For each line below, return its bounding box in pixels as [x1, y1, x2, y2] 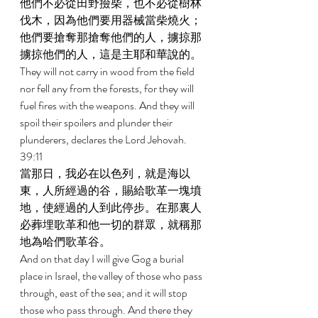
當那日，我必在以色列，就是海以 [20, 165, 190, 182]
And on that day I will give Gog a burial [20, 251, 186, 267]
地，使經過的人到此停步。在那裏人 [20, 199, 202, 216]
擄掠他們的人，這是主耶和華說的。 [20, 46, 204, 62]
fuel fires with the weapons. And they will [20, 97, 197, 114]
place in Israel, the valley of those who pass [20, 268, 204, 284]
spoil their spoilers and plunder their [20, 114, 175, 131]
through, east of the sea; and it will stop [20, 285, 190, 301]
